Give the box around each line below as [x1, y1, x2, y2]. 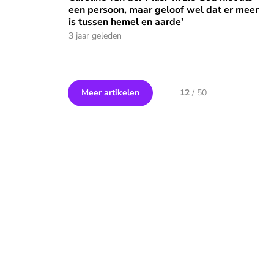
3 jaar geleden [68, 30, 122, 42]
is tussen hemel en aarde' [68, 15, 183, 29]
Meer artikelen [81, 87, 139, 98]
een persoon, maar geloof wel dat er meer [68, 3, 259, 17]
